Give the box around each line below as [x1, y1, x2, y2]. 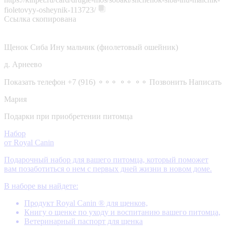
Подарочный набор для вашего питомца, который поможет [4, 155, 208, 164]
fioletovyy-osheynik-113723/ [4, 5, 96, 14]
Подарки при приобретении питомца [4, 111, 133, 121]
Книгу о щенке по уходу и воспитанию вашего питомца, [24, 207, 220, 216]
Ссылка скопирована [4, 14, 76, 23]
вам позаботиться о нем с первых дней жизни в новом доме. [4, 164, 212, 173]
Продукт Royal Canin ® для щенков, [24, 198, 148, 207]
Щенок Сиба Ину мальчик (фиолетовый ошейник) [4, 42, 178, 51]
